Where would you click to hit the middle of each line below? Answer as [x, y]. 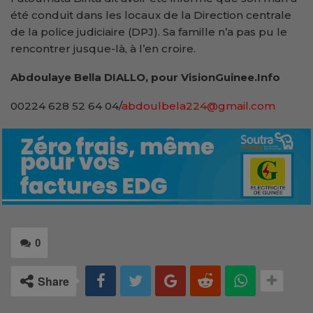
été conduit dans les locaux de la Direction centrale [151, 15]
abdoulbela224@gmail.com [198, 105]
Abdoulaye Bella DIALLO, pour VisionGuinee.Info [147, 77]
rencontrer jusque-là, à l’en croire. [103, 48]
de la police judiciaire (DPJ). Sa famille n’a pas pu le [149, 31]
